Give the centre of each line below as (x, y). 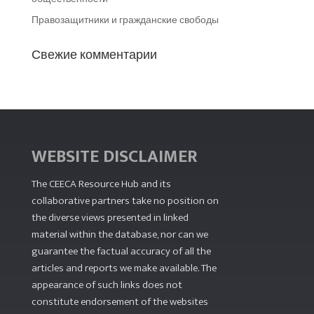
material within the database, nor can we (120, 234)
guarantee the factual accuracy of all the (121, 251)
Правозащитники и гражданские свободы (125, 20)
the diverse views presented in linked (110, 217)
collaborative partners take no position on (125, 200)
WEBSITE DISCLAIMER (114, 156)
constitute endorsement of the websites (120, 301)
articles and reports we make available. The (124, 268)
